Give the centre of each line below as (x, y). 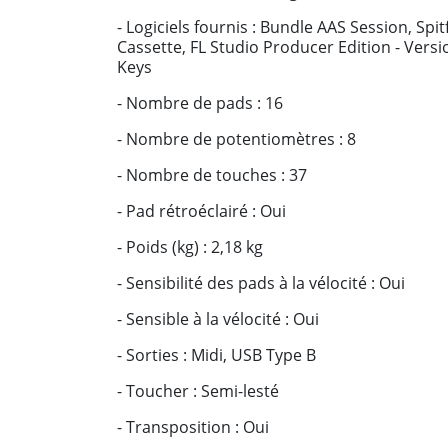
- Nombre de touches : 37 (212, 175)
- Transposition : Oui (193, 427)
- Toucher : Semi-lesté (198, 391)
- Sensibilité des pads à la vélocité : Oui (261, 283)
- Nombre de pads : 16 (200, 103)
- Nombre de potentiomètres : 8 (236, 139)
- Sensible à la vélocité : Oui (218, 319)
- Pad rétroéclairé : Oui (201, 211)
